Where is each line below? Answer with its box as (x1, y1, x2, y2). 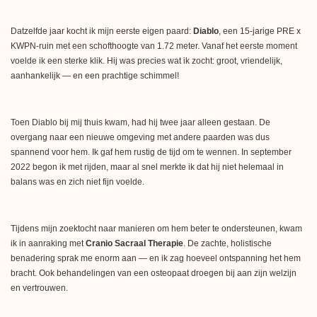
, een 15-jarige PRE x (219, 25, 301, 36)
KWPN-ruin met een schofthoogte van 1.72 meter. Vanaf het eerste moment (11, 40, 297, 51)
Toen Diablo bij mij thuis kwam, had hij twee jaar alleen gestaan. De (11, 117, 270, 127)
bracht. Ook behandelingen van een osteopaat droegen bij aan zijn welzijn (11, 267, 296, 278)
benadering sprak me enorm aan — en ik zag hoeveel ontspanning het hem (11, 253, 301, 263)
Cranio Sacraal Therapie (86, 238, 183, 248)
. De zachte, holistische (183, 238, 272, 248)
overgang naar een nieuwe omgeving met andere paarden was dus (11, 132, 270, 142)
